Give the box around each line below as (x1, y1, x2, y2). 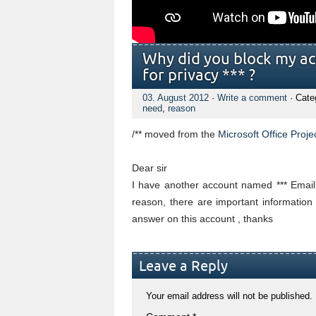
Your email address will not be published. (146, 291, 312, 301)
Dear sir (132, 162, 167, 174)
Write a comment (217, 92, 287, 103)
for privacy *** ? (142, 68, 255, 84)
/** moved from (132, 128, 201, 140)
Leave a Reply (139, 259, 228, 274)
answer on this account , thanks (132, 213, 273, 224)
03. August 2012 (142, 92, 209, 103)
